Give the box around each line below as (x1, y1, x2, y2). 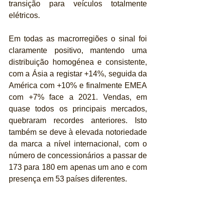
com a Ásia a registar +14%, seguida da (9, 69, 147, 78)
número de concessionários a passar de (9, 151, 147, 160)
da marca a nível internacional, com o (9, 139, 147, 148)
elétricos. (9, 11, 40, 19)
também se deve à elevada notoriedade (9, 127, 147, 136)
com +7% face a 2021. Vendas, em (9, 92, 147, 101)
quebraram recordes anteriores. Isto (9, 116, 147, 125)
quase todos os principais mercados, (9, 104, 147, 113)
